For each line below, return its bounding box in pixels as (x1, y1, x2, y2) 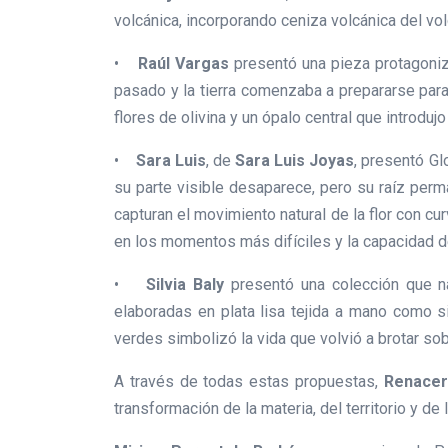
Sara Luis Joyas (234, 151, 355, 171)
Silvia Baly (146, 275, 225, 295)
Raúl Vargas (133, 54, 234, 74)
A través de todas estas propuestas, (114, 372, 384, 392)
